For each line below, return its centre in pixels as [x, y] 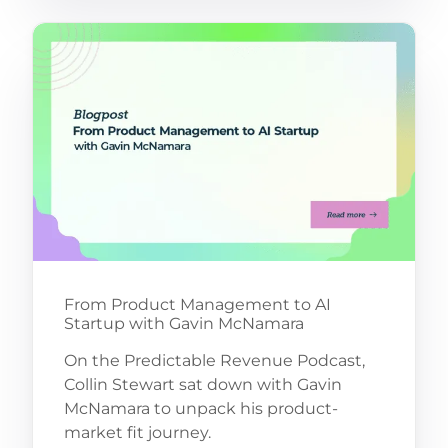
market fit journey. [137, 432]
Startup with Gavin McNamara [183, 323]
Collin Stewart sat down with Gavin [202, 384]
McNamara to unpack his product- [200, 408]
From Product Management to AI [197, 304]
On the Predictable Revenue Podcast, [214, 360]
